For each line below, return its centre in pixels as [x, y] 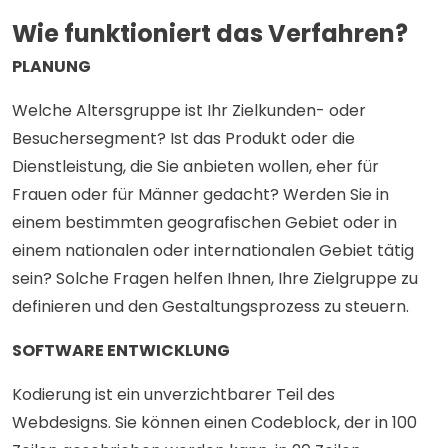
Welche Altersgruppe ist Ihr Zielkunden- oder [189, 111]
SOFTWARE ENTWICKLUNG [121, 351]
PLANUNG [51, 67]
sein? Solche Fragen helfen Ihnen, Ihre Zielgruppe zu [215, 279]
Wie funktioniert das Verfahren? [210, 34]
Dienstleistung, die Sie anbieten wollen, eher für [195, 167]
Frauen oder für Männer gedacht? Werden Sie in [200, 195]
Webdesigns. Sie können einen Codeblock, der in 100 [214, 423]
